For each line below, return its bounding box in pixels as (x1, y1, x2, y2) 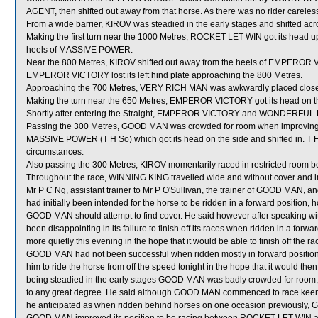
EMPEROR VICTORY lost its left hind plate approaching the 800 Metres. (26, 70, 302, 80)
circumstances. (26, 147, 84, 157)
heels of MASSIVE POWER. (26, 45, 133, 55)
